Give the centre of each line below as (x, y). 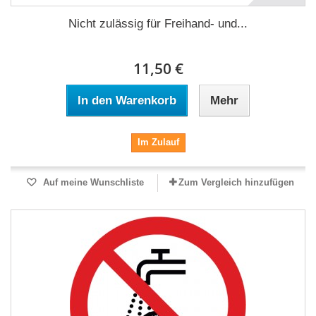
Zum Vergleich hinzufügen (236, 182)
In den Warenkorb (127, 101)
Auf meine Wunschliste (92, 182)
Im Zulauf (158, 142)
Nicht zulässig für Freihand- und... (158, 24)
